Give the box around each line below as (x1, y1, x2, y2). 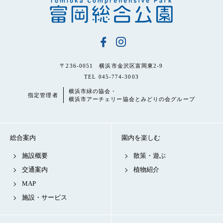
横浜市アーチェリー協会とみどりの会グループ (68, 96, 195, 102)
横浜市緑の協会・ (68, 88, 117, 94)
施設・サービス (22, 193, 67, 201)
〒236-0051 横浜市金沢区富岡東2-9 (60, 62, 163, 69)
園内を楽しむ (121, 133, 160, 141)
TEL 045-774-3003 (84, 73, 139, 80)
